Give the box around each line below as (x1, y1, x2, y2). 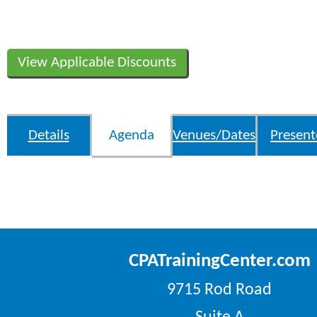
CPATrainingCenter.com (128, 252, 311, 272)
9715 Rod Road (167, 282, 272, 299)
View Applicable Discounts (18, 55, 176, 71)
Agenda (108, 128, 154, 144)
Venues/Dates (173, 128, 255, 144)
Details (28, 128, 69, 144)
